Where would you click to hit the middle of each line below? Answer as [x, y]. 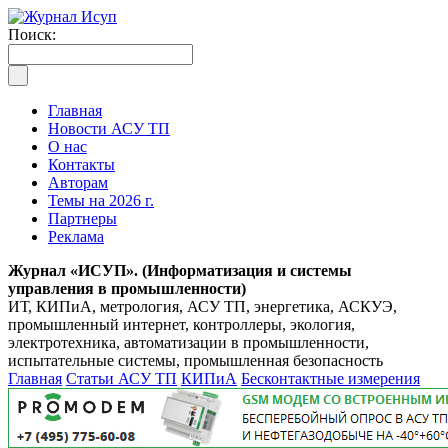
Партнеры [82, 218]
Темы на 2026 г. [101, 200]
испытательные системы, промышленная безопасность [195, 360]
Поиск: [32, 34]
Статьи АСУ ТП [121, 378]
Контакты [81, 164]
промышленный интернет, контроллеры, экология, [181, 324]
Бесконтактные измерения [330, 378]
